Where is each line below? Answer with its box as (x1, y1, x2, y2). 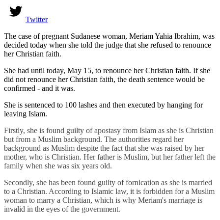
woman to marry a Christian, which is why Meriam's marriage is (4, 196, 202, 205)
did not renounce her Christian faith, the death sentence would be (4, 75, 205, 84)
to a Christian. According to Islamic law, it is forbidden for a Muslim (4, 187, 215, 196)
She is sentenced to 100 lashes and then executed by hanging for (4, 101, 203, 110)
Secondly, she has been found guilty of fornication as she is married (4, 178, 212, 187)
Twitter (26, 15, 48, 24)
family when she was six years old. (4, 162, 114, 170)
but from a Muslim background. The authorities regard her (4, 135, 184, 144)
